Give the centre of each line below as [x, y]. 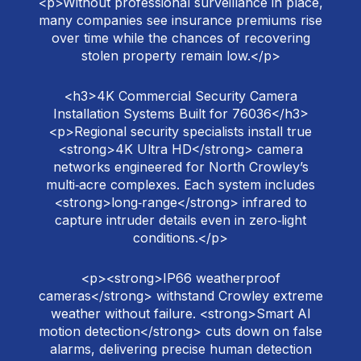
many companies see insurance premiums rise [180, 21]
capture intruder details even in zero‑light [180, 220]
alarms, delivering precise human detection [180, 349]
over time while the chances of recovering [180, 38]
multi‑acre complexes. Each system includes [180, 185]
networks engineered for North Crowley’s [180, 167]
